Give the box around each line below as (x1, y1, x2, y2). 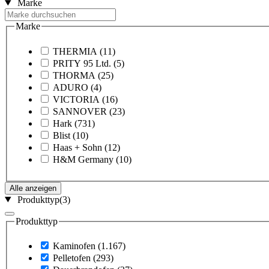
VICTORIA (53, 94, 100, 104)
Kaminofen (53, 241, 95, 252)
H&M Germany (53, 154, 113, 165)
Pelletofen (53, 253, 91, 264)
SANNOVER (53, 106, 107, 116)
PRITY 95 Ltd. (53, 58, 111, 68)
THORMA (53, 70, 95, 80)
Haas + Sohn (53, 142, 102, 153)
